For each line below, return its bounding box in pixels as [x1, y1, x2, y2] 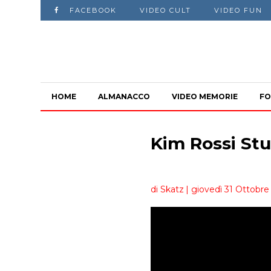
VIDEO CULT [140, 6, 192, 15]
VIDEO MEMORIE [172, 92, 238, 101]
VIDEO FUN [214, 6, 263, 15]
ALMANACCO [98, 92, 151, 101]
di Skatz [150, 184, 184, 195]
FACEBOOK [70, 6, 117, 15]
